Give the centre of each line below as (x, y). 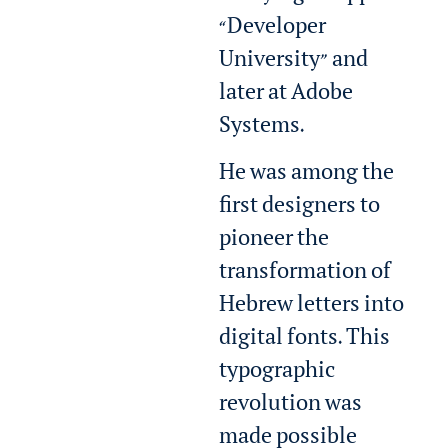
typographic (277, 374)
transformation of (305, 275)
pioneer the (274, 242)
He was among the (307, 176)
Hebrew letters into (312, 308)
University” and (294, 62)
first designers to (300, 209)
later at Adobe (286, 95)
